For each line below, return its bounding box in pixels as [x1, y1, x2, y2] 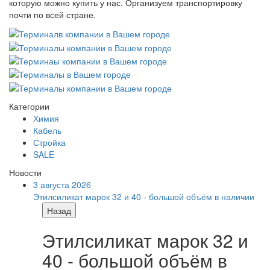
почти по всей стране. [9, 8, 96, 20]
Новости [9, 166, 42, 178]
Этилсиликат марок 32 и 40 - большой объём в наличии [33, 190, 254, 202]
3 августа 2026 [33, 178, 91, 190]
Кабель [33, 124, 61, 136]
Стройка [33, 136, 66, 148]
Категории [9, 99, 49, 112]
